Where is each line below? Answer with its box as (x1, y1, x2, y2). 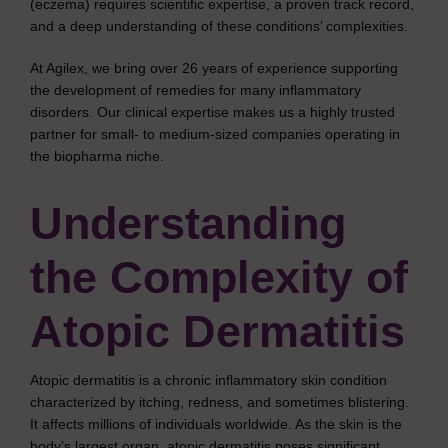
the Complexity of (30, 252, 408, 303)
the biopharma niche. (30, 148, 164, 164)
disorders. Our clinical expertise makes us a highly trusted (30, 104, 395, 120)
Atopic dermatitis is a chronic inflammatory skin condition (30, 372, 387, 388)
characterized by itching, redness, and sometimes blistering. (30, 394, 409, 410)
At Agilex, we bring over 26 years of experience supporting (30, 60, 398, 76)
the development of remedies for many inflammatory (30, 82, 361, 98)
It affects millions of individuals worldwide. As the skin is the (30, 416, 402, 432)
